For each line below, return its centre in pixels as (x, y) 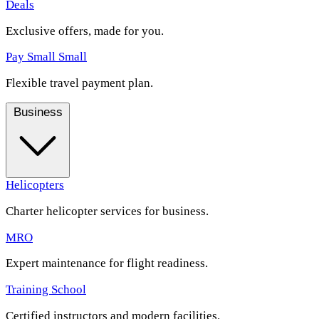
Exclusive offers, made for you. (85, 31)
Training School (46, 290)
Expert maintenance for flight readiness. (107, 263)
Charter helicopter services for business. (107, 211)
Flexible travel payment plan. (79, 83)
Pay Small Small (46, 57)
